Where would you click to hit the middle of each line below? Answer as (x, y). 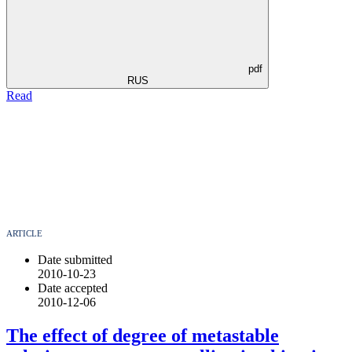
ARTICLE (24, 233)
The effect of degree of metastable (143, 335)
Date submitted (75, 259)
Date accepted (73, 288)
